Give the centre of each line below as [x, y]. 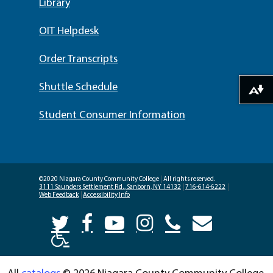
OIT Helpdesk [69, 31]
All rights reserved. [190, 179]
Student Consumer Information [112, 115]
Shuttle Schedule [78, 87]
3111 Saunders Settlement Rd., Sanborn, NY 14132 [110, 187]
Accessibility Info [106, 195]
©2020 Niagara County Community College [100, 179]
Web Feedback [59, 195]
